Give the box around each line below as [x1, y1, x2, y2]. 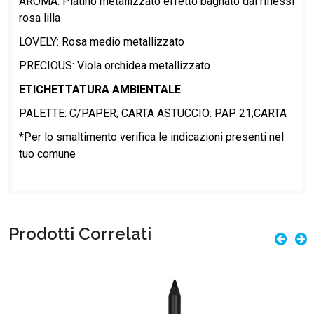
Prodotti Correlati [8, 223, 151, 244]
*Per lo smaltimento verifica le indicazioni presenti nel [19, 130, 284, 144]
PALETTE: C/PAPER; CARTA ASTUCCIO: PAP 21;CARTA [19, 106, 289, 120]
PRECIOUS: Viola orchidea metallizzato [19, 58, 210, 72]
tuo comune [19, 146, 76, 161]
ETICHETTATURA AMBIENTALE [19, 82, 181, 96]
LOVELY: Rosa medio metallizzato [19, 34, 184, 48]
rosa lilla [19, 11, 60, 25]
